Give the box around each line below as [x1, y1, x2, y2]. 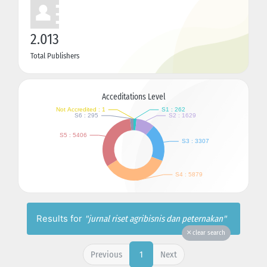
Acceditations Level [101, 91, 166, 102]
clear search [191, 228, 225, 237]
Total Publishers [30, 51, 79, 60]
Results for [36, 213, 85, 224]
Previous [90, 249, 122, 260]
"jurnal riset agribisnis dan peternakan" [85, 213, 226, 224]
